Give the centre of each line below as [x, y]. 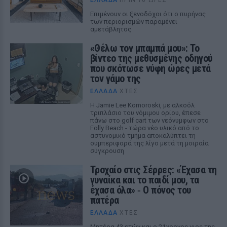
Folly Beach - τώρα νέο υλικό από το [144, 128]
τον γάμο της [115, 79]
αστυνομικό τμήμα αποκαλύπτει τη [143, 136]
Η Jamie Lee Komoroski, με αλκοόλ [142, 105]
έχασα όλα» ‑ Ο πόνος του [140, 190]
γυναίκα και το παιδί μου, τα [144, 180]
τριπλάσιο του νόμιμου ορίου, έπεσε [145, 113]
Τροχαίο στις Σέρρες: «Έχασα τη [153, 170]
